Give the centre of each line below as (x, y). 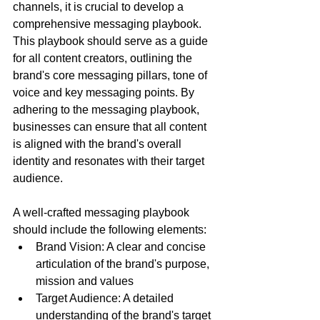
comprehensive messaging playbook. (109, 24)
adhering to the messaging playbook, (107, 110)
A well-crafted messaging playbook (102, 213)
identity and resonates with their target (110, 161)
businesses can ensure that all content (111, 127)
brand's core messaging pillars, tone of (111, 76)
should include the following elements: (110, 230)
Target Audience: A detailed (106, 299)
